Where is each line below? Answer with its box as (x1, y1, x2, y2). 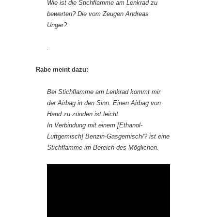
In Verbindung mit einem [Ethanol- (47, 122, 142, 129)
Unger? (47, 21, 67, 29)
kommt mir (128, 88, 160, 96)
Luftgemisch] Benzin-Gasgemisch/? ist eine (47, 133, 170, 140)
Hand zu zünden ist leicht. (47, 110, 120, 118)
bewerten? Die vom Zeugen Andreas (47, 10, 149, 18)
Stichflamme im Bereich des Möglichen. (47, 144, 159, 152)
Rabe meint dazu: (36, 66, 88, 74)
